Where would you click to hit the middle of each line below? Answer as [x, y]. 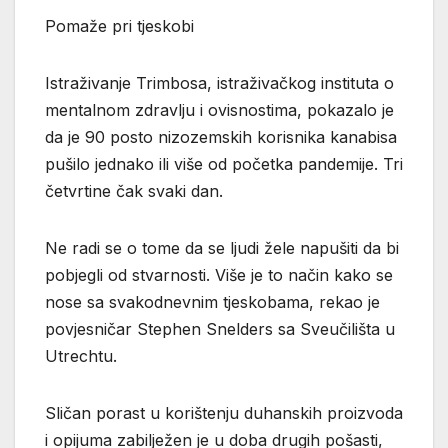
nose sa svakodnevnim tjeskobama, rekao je [212, 301]
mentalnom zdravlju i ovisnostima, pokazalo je [219, 109]
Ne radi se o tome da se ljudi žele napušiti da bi [222, 247]
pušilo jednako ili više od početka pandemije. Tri [224, 163]
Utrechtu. [81, 355]
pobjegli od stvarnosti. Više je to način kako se [219, 274]
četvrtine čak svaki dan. [134, 190]
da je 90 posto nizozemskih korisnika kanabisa [221, 136]
